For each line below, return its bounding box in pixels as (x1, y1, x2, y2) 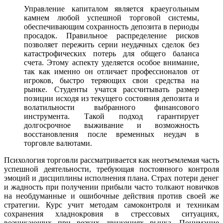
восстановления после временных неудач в (24, 130, 199, 139)
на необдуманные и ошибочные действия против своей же (4, 192, 219, 201)
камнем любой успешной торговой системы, (24, 13, 199, 22)
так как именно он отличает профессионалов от (24, 67, 199, 76)
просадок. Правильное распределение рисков (24, 31, 199, 40)
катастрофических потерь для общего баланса (24, 49, 199, 58)
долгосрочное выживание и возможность (24, 121, 199, 130)
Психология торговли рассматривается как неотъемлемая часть (4, 156, 219, 165)
